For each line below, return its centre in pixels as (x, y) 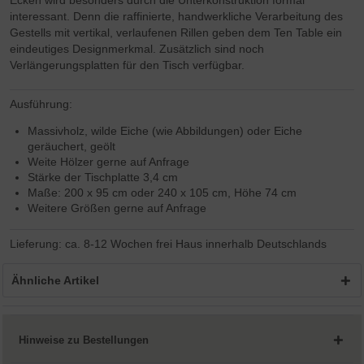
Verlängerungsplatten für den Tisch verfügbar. (128, 65)
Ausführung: (41, 104)
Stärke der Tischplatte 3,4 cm (103, 178)
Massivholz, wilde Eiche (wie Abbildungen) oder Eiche (165, 131)
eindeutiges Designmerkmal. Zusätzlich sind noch (137, 49)
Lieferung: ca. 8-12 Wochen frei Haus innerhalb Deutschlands (169, 244)
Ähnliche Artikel (56, 281)
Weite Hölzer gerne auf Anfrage (109, 162)
